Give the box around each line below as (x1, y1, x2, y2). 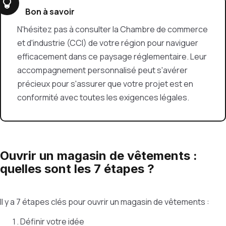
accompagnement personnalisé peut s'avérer (17, 65, 188, 76)
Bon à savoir (25, 6, 75, 17)
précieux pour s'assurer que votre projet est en (17, 78, 193, 89)
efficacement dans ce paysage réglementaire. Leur (17, 51, 207, 62)
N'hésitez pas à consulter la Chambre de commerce (17, 24, 208, 35)
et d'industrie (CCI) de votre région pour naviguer (17, 37, 198, 48)
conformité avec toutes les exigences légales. (17, 92, 189, 103)
